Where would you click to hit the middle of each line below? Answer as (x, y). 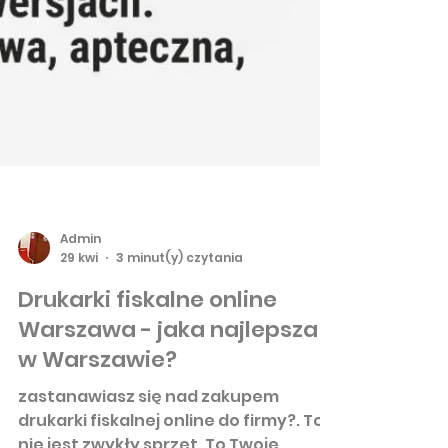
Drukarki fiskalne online (147, 371)
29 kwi (79, 329)
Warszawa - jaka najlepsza (168, 401)
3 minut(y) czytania (179, 329)
